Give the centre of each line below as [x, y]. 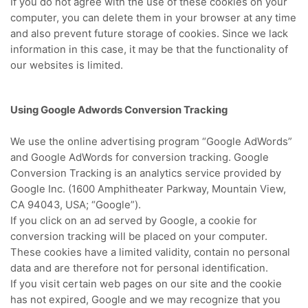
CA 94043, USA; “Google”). [76, 205]
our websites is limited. [67, 66]
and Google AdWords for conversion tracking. [122, 157]
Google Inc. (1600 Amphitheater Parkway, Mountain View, [148, 189]
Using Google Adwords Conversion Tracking [119, 110]
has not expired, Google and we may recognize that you [145, 299]
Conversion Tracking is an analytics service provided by [146, 173]
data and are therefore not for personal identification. [139, 268]
